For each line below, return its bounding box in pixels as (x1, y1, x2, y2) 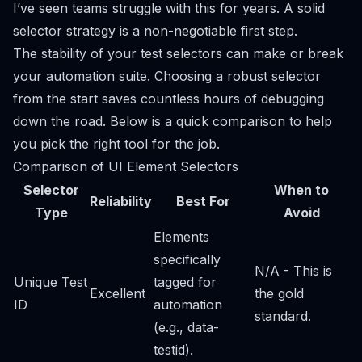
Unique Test (14, 273, 87, 290)
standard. (255, 307, 311, 324)
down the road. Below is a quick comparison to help (13, 112, 332, 129)
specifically (154, 250, 221, 267)
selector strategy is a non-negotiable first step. (13, 22, 297, 39)
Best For (176, 192, 230, 209)
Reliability (90, 192, 152, 209)
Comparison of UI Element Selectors (13, 158, 238, 175)
